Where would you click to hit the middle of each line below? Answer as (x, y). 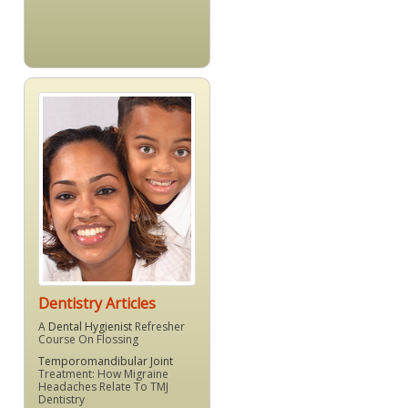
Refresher (158, 327)
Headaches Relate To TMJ (103, 387)
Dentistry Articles (97, 304)
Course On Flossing (88, 340)
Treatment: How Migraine (103, 374)
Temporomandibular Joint (106, 362)
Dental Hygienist (90, 327)
